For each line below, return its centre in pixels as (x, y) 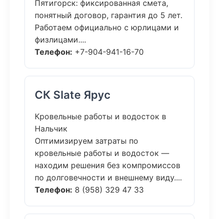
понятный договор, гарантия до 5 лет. (109, 15)
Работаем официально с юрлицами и (107, 27)
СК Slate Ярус (73, 95)
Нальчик (51, 129)
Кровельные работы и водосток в (100, 116)
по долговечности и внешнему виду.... (108, 177)
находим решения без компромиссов (108, 165)
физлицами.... (60, 40)
